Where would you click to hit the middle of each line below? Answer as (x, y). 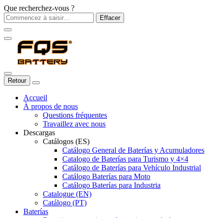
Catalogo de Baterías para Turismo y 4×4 (125, 159)
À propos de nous (51, 106)
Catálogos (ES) (66, 141)
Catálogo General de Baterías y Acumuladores (133, 150)
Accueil (35, 98)
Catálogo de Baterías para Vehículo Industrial (132, 168)
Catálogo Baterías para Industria (111, 185)
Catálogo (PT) (65, 203)
